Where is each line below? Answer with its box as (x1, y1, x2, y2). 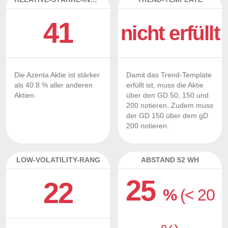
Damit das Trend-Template (126, 71, 212, 79)
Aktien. (14, 92, 36, 99)
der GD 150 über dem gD (126, 112, 208, 120)
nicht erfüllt (120, 22, 220, 44)
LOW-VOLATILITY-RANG (16, 156, 100, 164)
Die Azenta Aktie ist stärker (14, 71, 100, 79)
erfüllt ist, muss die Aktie (126, 81, 204, 89)
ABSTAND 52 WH (141, 156, 199, 164)
